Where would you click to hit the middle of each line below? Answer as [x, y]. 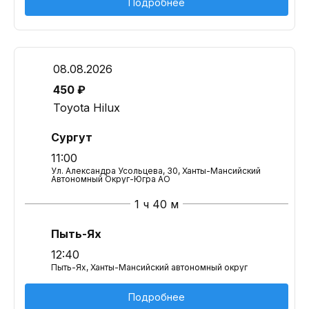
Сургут [72, 137]
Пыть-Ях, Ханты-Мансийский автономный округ [149, 267]
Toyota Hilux [87, 108]
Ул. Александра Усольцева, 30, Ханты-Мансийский [156, 171]
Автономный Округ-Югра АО [111, 179]
